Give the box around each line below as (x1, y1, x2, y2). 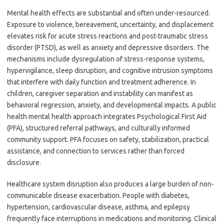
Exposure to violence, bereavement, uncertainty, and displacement (7, 20, 213, 28)
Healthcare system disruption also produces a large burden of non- (7, 180, 214, 188)
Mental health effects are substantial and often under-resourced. (7, 9, 210, 17)
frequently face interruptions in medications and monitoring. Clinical (7, 214, 216, 222)
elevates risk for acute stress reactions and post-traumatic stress (7, 32, 208, 40)
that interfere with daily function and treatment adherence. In (7, 78, 196, 86)
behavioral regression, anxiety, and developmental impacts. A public (7, 101, 216, 109)
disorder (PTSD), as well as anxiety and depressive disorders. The (7, 43, 209, 51)
